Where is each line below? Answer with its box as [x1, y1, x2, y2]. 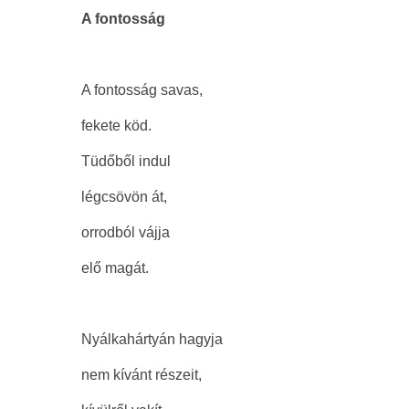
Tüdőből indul [81, 153, 171, 170]
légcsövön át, [81, 189, 167, 205]
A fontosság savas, [81, 82, 203, 99]
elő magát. [81, 260, 149, 277]
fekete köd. [81, 118, 152, 134]
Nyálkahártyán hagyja [81, 331, 223, 348]
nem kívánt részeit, [81, 367, 202, 383]
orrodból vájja [81, 225, 170, 241]
